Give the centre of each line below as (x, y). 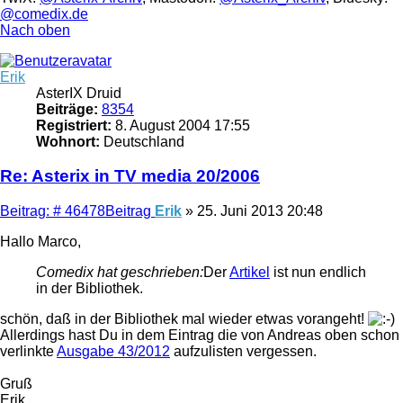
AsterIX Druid (79, 93)
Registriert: (74, 125)
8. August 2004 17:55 (181, 125)
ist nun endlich (318, 273)
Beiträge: (67, 109)
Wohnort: (68, 141)
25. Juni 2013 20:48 (260, 211)
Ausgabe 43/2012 (113, 352)
